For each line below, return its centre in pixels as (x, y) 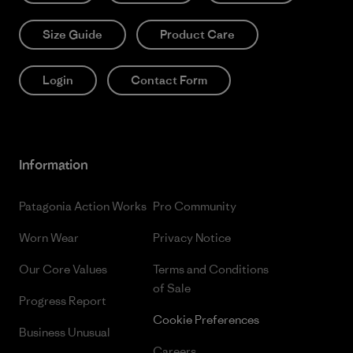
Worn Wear (49, 238)
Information (54, 165)
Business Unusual (65, 332)
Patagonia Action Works (83, 206)
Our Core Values (63, 269)
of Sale (172, 288)
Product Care (197, 34)
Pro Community (195, 206)
